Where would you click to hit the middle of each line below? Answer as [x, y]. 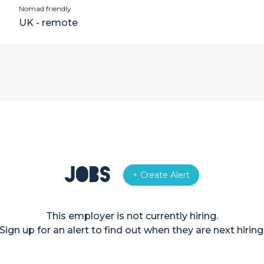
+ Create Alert [161, 175]
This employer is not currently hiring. [132, 216]
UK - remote [48, 23]
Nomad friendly [45, 9]
